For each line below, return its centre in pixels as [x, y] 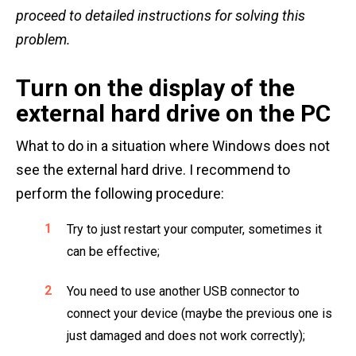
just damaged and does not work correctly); [186, 335]
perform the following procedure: [120, 193]
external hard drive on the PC [173, 113]
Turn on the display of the [155, 87]
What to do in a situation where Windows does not [173, 145]
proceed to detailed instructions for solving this [161, 15]
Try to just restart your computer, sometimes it [194, 229]
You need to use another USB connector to [183, 291]
